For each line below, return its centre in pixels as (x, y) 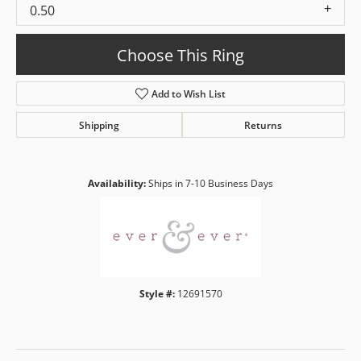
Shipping (99, 125)
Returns (263, 125)
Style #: (157, 294)
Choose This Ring (180, 54)
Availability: (117, 184)
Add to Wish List (189, 94)
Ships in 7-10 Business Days (211, 184)
